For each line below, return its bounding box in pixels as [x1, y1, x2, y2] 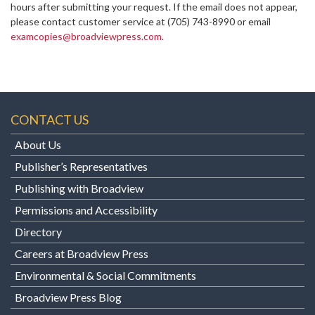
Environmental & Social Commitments [15, 269, 196, 283]
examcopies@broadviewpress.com [11, 30, 162, 43]
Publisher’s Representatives [15, 160, 148, 174]
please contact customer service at [11, 15, 167, 28]
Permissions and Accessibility [15, 203, 157, 217]
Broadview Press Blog [15, 290, 122, 304]
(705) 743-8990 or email [167, 15, 271, 28]
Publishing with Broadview [15, 181, 143, 195]
